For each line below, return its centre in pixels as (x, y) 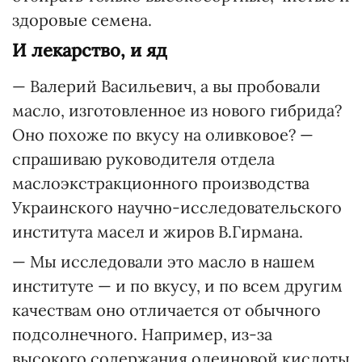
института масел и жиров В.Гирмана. (158, 232)
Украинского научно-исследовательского (177, 207)
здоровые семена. (82, 20)
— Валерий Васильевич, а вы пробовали (166, 86)
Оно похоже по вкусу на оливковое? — (163, 135)
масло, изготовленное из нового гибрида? (177, 110)
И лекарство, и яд (90, 50)
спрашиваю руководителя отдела (143, 159)
